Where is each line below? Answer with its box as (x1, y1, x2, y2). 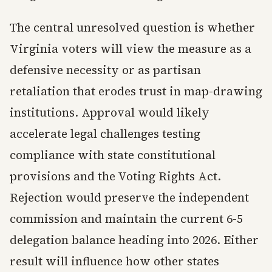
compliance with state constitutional (10, 147, 216, 163)
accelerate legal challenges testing (10, 126, 200, 142)
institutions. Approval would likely (10, 104, 209, 121)
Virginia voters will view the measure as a (10, 41, 251, 57)
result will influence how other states (10, 253, 219, 270)
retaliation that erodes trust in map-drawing (10, 83, 262, 100)
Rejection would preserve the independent (10, 189, 249, 206)
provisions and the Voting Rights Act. (10, 168, 221, 185)
